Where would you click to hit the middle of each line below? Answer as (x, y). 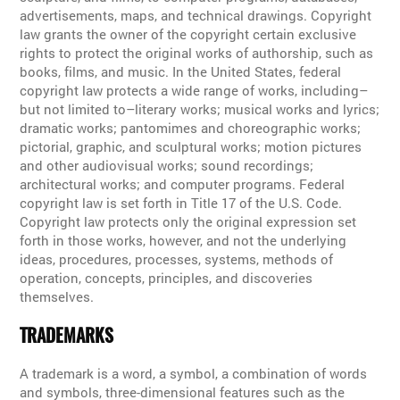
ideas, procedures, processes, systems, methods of (177, 259)
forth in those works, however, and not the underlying (183, 241)
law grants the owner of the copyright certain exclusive (188, 34)
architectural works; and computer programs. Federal (183, 184)
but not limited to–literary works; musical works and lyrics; (200, 109)
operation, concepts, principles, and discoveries (167, 278)
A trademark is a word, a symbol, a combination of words (194, 373)
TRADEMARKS (67, 335)
